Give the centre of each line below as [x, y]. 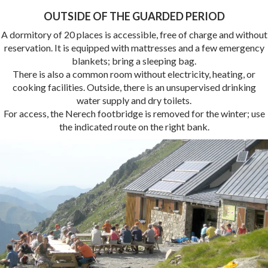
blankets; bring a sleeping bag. [134, 61]
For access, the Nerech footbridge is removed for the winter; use [134, 113]
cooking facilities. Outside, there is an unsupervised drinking [134, 87]
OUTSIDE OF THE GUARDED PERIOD [134, 16]
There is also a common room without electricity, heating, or [134, 74]
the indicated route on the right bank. [134, 127]
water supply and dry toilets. [134, 100]
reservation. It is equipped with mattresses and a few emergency [134, 48]
